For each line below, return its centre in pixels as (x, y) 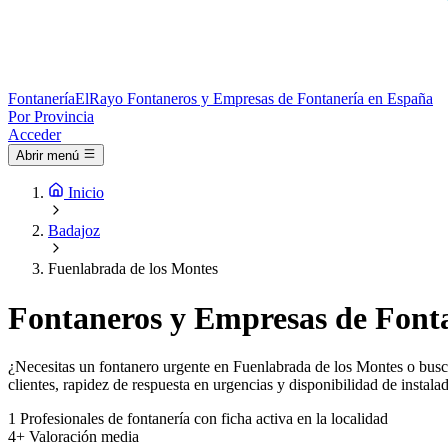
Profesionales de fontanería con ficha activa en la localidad (204, 419)
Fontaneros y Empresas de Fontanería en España (280, 98)
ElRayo (99, 98)
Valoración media (84, 437)
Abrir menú (47, 156)
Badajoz (74, 231)
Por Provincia (51, 116)
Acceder (34, 134)
